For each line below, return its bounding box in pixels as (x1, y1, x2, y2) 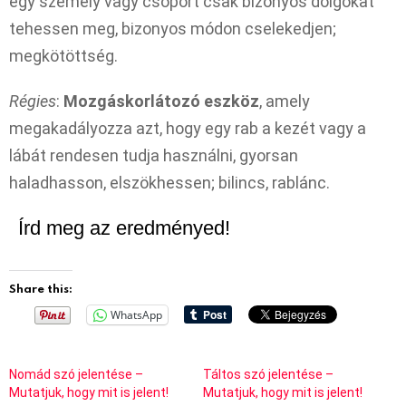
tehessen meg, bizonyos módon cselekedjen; (9, 18, 336, 38)
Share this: (9, 279, 72, 296)
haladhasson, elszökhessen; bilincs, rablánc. (9, 172, 330, 192)
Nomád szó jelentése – (9, 366, 143, 382)
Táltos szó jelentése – (203, 366, 333, 382)
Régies (9, 91, 56, 111)
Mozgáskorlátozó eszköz (63, 91, 259, 111)
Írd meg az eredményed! (18, 216, 230, 239)
